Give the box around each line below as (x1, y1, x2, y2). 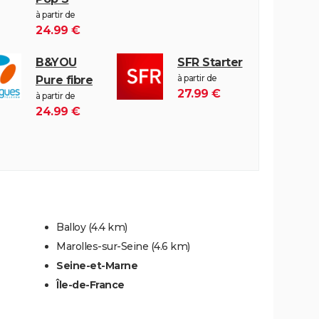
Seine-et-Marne (56, 258, 137, 272)
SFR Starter (177, 55, 243, 69)
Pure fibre (36, 73, 93, 87)
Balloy (56, 220, 85, 234)
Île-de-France (56, 278, 125, 291)
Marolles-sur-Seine (56, 239, 148, 253)
